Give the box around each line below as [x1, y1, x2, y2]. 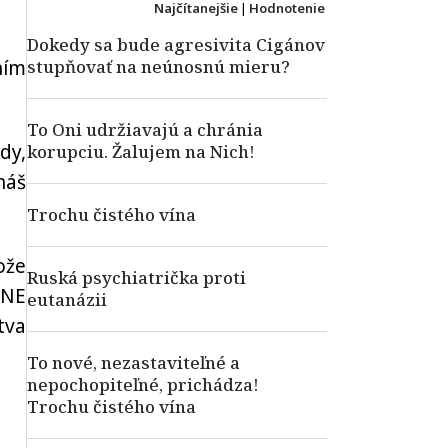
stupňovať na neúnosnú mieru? [27, 55, 290, 78]
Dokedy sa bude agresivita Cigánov [27, 33, 325, 56]
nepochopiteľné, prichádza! [27, 373, 259, 396]
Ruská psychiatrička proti [27, 266, 246, 289]
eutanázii [27, 288, 107, 311]
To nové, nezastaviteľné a [27, 351, 240, 374]
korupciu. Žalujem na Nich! [27, 140, 255, 163]
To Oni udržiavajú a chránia [27, 118, 263, 141]
